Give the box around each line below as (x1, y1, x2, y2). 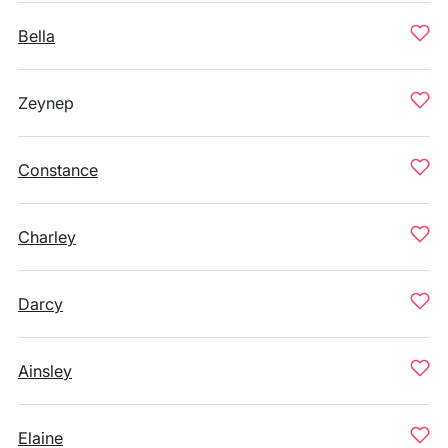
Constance (18, 160, 98, 180)
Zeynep (18, 93, 74, 113)
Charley (18, 227, 76, 247)
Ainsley (18, 361, 72, 381)
